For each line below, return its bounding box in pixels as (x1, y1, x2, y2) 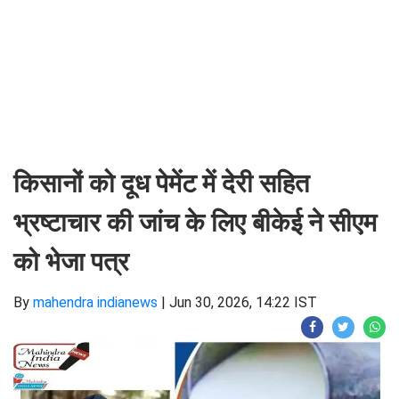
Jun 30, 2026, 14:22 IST (169, 294, 317, 311)
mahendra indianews (33, 294, 158, 311)
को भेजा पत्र (13, 247, 129, 277)
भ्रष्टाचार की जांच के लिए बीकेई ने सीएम (13, 208, 377, 238)
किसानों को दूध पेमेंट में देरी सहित (13, 168, 309, 199)
